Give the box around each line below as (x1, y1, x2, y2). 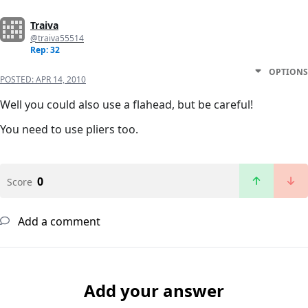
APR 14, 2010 (36, 74, 86, 86)
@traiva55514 (30, 32, 84, 45)
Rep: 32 (30, 44, 60, 56)
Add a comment (15, 214, 100, 230)
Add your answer (84, 279, 224, 302)
